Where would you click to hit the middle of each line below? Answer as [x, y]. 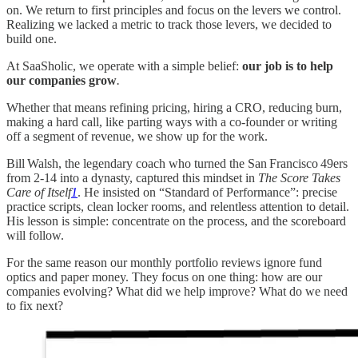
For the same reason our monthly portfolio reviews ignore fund [164, 262]
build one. [32, 38]
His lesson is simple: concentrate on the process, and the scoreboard [176, 221]
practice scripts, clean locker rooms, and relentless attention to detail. [178, 206]
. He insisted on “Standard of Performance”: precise [207, 192]
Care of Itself [39, 192]
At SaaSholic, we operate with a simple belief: [124, 66]
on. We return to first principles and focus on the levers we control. [174, 10]
